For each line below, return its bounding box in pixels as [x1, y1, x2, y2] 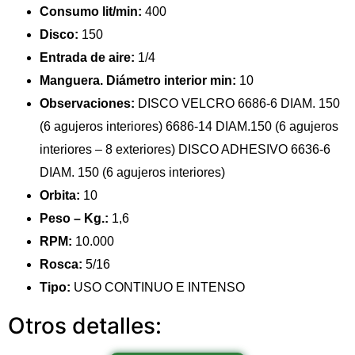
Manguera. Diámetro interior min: [40, 74, 239, 88]
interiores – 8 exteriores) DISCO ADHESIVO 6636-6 [40, 143, 330, 157]
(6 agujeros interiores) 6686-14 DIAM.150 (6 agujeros [40, 120, 338, 134]
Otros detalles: [8, 312, 162, 340]
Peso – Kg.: [40, 212, 112, 226]
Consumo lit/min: [40, 5, 145, 19]
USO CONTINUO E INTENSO [74, 281, 245, 295]
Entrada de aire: [40, 51, 138, 65]
